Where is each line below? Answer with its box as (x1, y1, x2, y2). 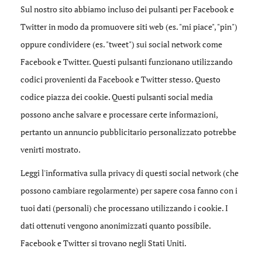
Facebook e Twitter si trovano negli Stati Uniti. (20, 237, 187, 249)
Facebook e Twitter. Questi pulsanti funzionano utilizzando (20, 56, 233, 67)
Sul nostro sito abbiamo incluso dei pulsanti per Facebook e (20, 4, 234, 15)
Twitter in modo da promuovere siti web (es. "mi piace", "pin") (20, 21, 237, 32)
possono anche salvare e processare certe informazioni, (20, 109, 218, 120)
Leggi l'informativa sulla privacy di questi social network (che (20, 167, 239, 178)
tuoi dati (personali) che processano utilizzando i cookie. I (20, 202, 228, 213)
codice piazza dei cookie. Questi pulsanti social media (20, 91, 213, 102)
